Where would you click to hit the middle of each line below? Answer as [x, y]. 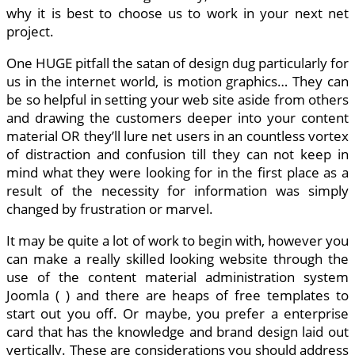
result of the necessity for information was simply [177, 191]
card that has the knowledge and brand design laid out [177, 332]
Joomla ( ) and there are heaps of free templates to [177, 296]
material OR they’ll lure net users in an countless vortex [177, 136]
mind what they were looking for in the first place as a [177, 173]
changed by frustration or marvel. [110, 209]
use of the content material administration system [177, 277]
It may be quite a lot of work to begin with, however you [177, 241]
